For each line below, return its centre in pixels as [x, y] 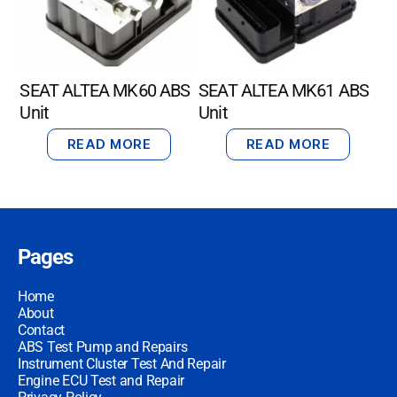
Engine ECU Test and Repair [101, 380]
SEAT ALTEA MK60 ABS [105, 91]
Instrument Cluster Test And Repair [122, 363]
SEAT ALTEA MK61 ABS [284, 91]
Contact [42, 330]
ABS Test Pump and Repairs [103, 346]
